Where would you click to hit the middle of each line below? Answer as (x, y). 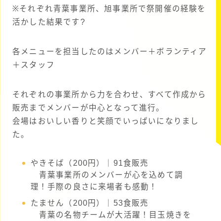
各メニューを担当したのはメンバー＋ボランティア (110, 52)
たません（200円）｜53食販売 (90, 203)
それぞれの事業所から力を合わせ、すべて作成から (110, 95)
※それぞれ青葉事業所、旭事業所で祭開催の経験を (109, 9)
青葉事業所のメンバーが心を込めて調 (107, 175)
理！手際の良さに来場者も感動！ (94, 187)
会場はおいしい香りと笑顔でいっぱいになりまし (106, 121)
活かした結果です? (49, 22)
